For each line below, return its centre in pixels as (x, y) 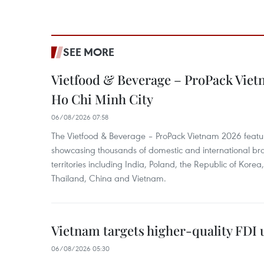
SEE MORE (89, 52)
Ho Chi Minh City (102, 99)
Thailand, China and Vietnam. (109, 178)
